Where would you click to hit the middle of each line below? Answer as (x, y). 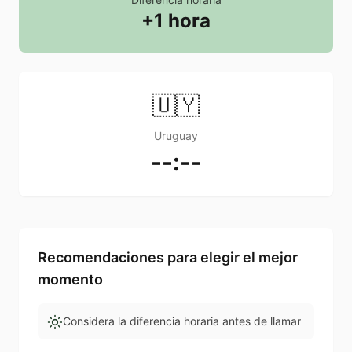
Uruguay (176, 136)
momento (70, 280)
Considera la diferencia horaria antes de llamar (182, 321)
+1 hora (176, 21)
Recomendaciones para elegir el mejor (168, 258)
